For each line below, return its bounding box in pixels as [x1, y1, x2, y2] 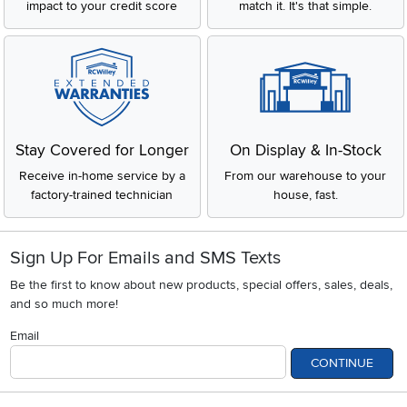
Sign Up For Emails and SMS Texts [9, 247, 281, 270]
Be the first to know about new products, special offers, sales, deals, [9, 277, 392, 293]
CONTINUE [310, 355, 373, 372]
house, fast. [273, 187, 338, 203]
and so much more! [9, 296, 118, 313]
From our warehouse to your [224, 168, 386, 184]
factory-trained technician [31, 187, 173, 203]
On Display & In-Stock [229, 141, 382, 161]
